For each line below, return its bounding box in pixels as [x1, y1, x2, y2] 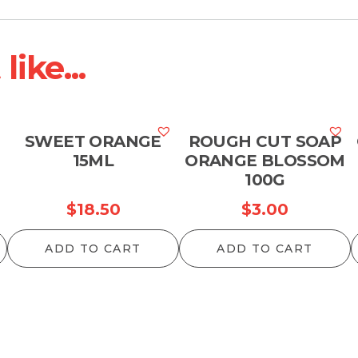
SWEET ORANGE [25, 132, 161, 151]
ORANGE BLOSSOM [185, 151, 345, 170]
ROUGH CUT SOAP [188, 132, 342, 151]
